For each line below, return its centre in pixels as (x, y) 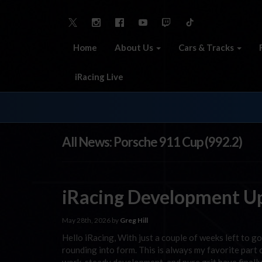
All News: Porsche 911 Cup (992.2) (152, 142)
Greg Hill (134, 220)
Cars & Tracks (207, 47)
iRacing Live (98, 76)
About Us (135, 47)
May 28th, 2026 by (91, 220)
